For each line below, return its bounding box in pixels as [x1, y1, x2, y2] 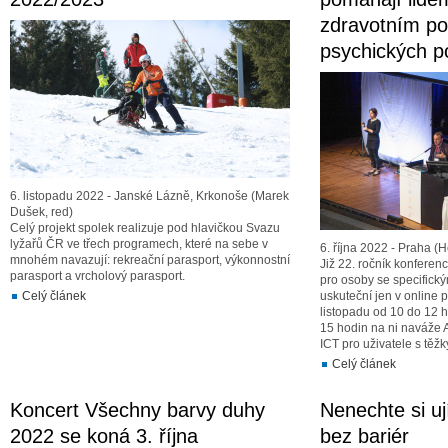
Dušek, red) [10, 205, 73, 219]
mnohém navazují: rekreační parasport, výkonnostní [10, 253, 290, 267]
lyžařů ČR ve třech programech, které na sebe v [10, 237, 268, 251]
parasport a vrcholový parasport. [10, 269, 185, 283]
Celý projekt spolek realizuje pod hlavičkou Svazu [10, 221, 280, 235]
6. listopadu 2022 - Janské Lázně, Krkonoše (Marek [10, 189, 289, 203]
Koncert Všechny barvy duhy [10, 399, 265, 421]
